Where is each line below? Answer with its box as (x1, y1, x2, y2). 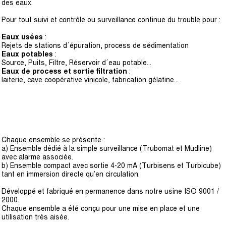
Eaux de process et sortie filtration (2, 67, 127, 75)
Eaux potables (2, 50, 53, 58)
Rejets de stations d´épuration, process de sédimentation (2, 41, 189, 49)
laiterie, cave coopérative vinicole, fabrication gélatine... (2, 76, 179, 84)
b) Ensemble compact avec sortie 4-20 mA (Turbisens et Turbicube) (2, 161, 221, 169)
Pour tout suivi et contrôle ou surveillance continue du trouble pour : (2, 16, 220, 24)
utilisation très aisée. (2, 213, 69, 221)
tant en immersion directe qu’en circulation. (2, 170, 140, 178)
